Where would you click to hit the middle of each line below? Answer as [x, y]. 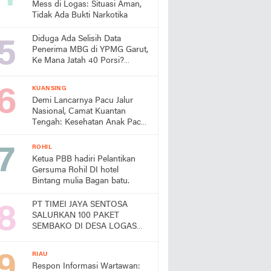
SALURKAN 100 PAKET [76, 216]
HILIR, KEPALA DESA [72, 237]
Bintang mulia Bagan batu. [81, 181]
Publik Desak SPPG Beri [77, 72]
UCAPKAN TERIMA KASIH [82, 248]
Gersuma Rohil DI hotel [61, 170]
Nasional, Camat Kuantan [79, 112]
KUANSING [50, 89]
